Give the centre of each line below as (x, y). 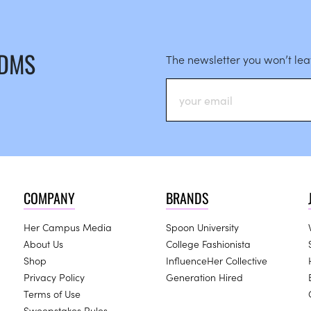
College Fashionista (208, 244)
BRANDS (187, 198)
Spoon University (202, 227)
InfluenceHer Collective (217, 261)
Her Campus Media (68, 227)
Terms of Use (52, 294)
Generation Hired (204, 277)
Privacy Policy (54, 277)
